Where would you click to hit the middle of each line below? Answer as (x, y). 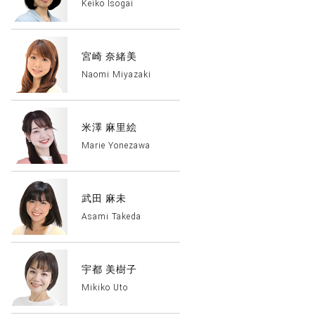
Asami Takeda (111, 217)
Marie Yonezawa (116, 146)
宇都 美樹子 (109, 269)
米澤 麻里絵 (109, 127)
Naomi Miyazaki (116, 75)
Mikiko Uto (105, 288)
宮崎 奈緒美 (109, 56)
